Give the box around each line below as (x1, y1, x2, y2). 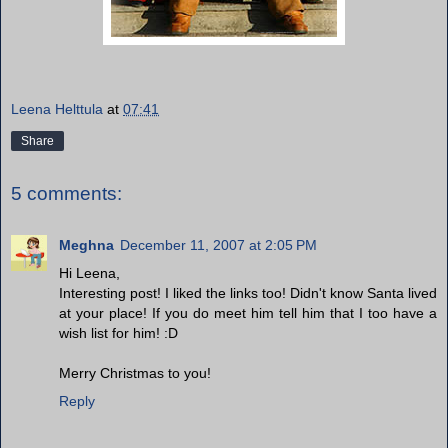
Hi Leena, (59, 265, 120, 282)
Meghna (59, 237, 114, 254)
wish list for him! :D (59, 325, 178, 342)
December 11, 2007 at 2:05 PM (120, 237, 317, 254)
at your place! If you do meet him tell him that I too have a (59, 305, 437, 322)
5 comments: (11, 182, 122, 204)
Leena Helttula (11, 101, 103, 118)
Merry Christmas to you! (59, 365, 211, 382)
